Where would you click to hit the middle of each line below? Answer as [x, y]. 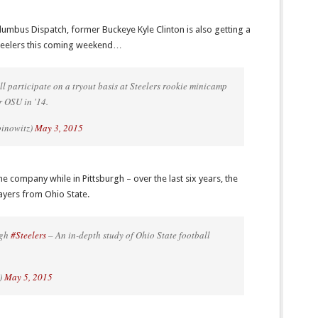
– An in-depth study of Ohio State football [128, 235]
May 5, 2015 [28, 277]
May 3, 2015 [59, 128]
